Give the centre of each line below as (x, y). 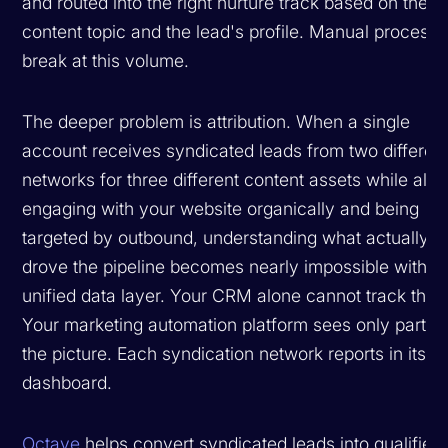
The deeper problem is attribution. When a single (216, 121)
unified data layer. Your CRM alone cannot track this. (233, 295)
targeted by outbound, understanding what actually (226, 237)
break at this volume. (106, 60)
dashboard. (67, 382)
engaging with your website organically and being (221, 208)
